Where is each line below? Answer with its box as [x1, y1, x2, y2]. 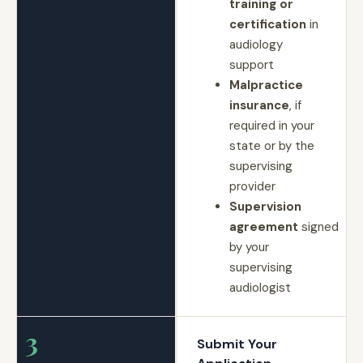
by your [228, 239, 269, 255]
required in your [228, 117, 314, 134]
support [228, 57, 274, 73]
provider [228, 178, 275, 194]
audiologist [228, 280, 291, 296]
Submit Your [196, 335, 277, 352]
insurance [228, 97, 289, 113]
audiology [228, 36, 283, 53]
